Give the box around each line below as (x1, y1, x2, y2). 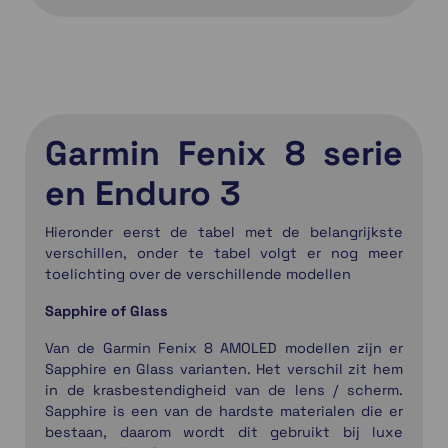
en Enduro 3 (45, 172, 241, 216)
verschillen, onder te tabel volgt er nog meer (45, 244, 403, 263)
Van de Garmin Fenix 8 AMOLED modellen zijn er (45, 339, 403, 358)
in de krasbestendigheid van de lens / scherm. (45, 381, 403, 400)
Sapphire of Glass (45, 302, 168, 321)
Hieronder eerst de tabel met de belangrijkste (45, 223, 403, 242)
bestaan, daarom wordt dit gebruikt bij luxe (45, 423, 403, 442)
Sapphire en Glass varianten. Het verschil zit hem (45, 360, 403, 379)
